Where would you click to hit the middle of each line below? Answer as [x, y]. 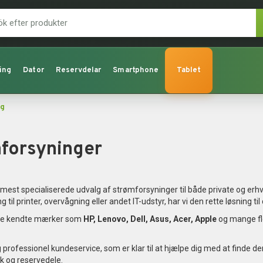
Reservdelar [78, 70]
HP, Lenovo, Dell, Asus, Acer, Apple [150, 219]
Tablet [189, 70]
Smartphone [136, 70]
